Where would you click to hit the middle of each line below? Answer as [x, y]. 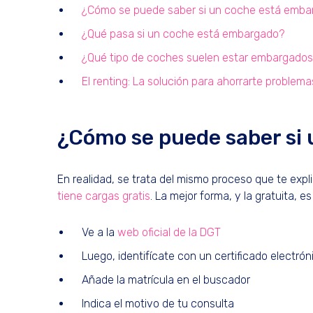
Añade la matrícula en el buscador [166, 279]
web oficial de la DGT [169, 232]
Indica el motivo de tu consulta [158, 303]
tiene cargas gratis [104, 196]
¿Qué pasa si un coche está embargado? [183, 34]
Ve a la [100, 232]
